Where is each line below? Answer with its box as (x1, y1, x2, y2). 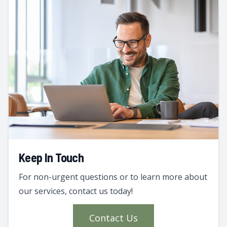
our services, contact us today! (19, 185, 133, 197)
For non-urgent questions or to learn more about (19, 171, 207, 183)
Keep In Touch (19, 150, 84, 165)
